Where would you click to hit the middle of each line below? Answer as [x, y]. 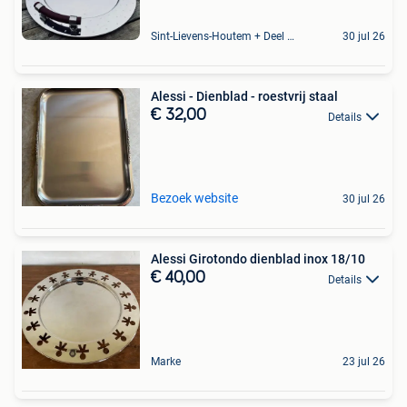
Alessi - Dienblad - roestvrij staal [244, 97]
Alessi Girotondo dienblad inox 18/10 [258, 259]
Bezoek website [194, 199]
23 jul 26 [364, 362]
